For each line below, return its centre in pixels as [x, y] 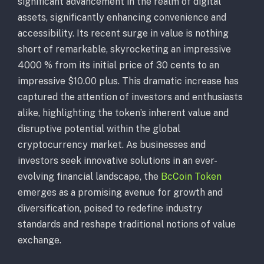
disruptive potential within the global [99, 128]
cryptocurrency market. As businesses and [112, 144]
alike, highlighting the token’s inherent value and [123, 113]
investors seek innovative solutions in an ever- [118, 160]
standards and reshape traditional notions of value [127, 224]
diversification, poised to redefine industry [110, 208]
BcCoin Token [191, 176]
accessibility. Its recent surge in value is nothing [123, 33]
